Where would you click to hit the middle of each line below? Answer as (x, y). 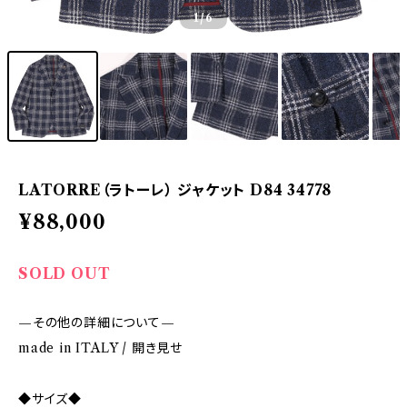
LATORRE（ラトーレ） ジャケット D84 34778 (175, 190)
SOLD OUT (65, 273)
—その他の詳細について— (97, 323)
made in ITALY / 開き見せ (101, 348)
